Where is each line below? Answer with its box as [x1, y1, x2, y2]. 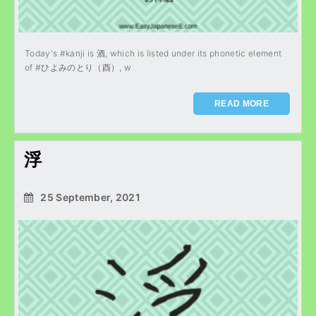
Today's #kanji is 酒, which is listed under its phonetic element [25, 48, 282, 59]
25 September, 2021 [38, 191, 141, 203]
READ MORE [214, 99, 269, 109]
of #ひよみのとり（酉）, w [25, 62, 132, 73]
